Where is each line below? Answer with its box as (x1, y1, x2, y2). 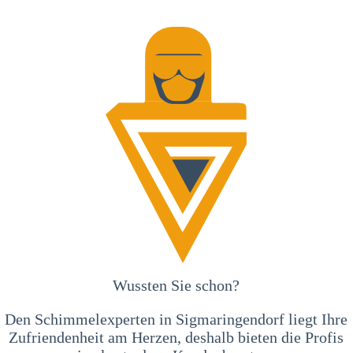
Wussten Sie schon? (113, 276, 240, 294)
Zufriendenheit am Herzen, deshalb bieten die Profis (9, 328, 344, 346)
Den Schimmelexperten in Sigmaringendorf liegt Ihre (5, 310, 348, 328)
